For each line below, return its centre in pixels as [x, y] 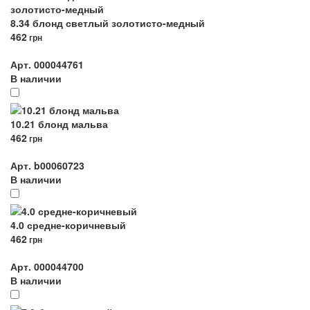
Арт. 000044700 [47, 266]
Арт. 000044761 [47, 64]
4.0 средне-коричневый [68, 225]
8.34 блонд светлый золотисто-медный [108, 23]
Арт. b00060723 [47, 165]
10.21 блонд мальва [59, 124]
